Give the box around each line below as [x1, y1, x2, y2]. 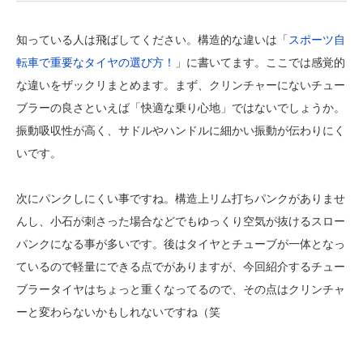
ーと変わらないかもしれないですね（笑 [16, 305, 220, 319]
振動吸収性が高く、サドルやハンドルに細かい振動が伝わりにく [16, 124, 345, 138]
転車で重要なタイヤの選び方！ [16, 56, 175, 70]
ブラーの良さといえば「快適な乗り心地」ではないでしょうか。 [16, 101, 345, 115]
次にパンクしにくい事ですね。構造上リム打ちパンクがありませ [16, 192, 345, 206]
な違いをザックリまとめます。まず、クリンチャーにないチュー [16, 79, 345, 92]
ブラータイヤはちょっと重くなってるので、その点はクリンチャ [16, 283, 345, 297]
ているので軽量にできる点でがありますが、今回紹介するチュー [16, 260, 345, 274]
